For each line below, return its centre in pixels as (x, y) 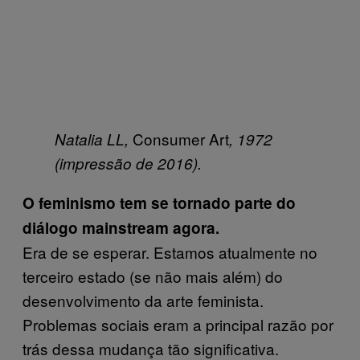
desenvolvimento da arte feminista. (143, 300)
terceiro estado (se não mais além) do (153, 276)
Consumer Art (181, 139)
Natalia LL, (94, 139)
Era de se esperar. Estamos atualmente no (170, 252)
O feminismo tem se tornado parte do (159, 203)
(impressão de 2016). (128, 163)
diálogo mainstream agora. (121, 228)
